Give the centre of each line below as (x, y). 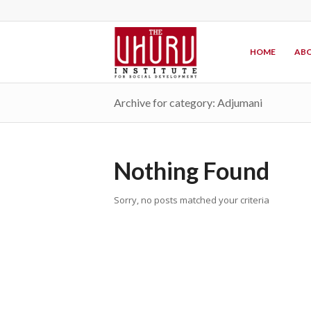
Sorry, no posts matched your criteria (192, 200)
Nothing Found (192, 170)
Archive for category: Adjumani (188, 102)
